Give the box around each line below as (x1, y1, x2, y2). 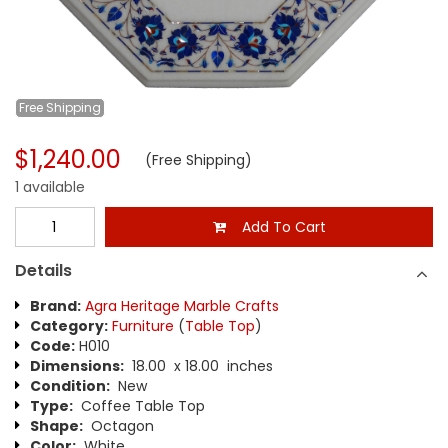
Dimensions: (30, 356, 124, 376)
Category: (30, 316, 108, 336)
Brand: (30, 296, 81, 316)
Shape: (30, 416, 83, 436)
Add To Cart (225, 217, 326, 237)
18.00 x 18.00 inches (124, 356, 273, 376)
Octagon (83, 416, 154, 436)
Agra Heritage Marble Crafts (85, 296, 279, 316)
